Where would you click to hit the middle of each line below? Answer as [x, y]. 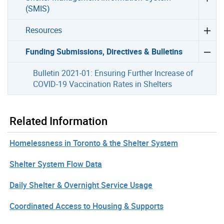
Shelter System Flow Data [56, 164]
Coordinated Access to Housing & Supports [86, 206]
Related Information [58, 120]
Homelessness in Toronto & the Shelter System [94, 143]
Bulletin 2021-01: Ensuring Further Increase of [113, 73]
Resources [44, 30]
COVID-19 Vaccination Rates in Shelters [102, 84]
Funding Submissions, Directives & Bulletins [104, 51]
